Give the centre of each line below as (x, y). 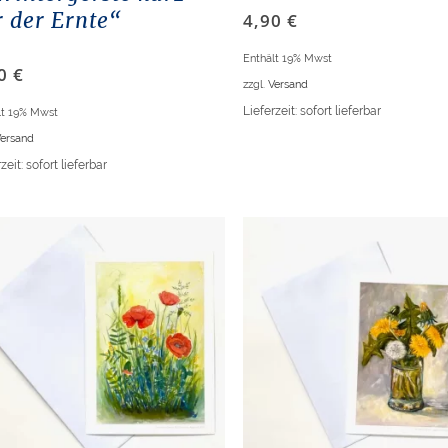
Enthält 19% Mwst (288, 57)
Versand (288, 83)
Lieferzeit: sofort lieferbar (312, 110)
